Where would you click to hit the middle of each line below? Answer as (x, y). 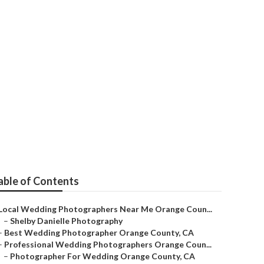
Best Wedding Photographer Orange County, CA (99, 232)
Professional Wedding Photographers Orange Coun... (108, 244)
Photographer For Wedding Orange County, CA (103, 256)
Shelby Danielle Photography (66, 221)
